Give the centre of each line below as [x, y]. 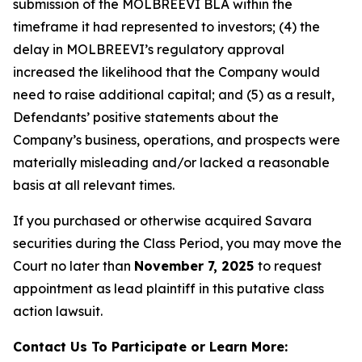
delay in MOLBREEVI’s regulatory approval [149, 49]
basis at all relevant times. [94, 185]
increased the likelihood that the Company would [166, 72]
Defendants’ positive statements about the [146, 117]
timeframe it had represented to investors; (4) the [166, 27]
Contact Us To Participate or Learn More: [150, 347]
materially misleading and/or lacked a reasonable [171, 162]
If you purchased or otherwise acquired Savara [162, 221]
